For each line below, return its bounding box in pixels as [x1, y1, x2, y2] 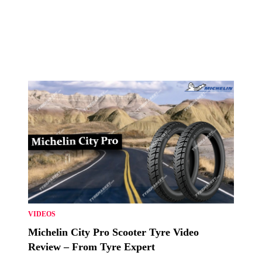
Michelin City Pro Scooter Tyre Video [28, 226, 199, 238]
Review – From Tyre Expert [28, 240, 155, 253]
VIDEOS [28, 209, 56, 218]
